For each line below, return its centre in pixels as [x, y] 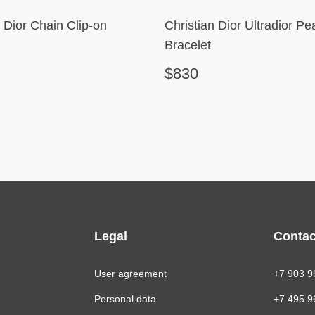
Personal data [125, 299]
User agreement [130, 274]
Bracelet [188, 45]
